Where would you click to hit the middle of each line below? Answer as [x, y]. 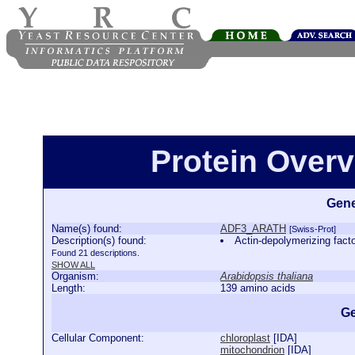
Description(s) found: [99, 240]
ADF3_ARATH [253, 229]
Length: [69, 288]
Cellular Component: [98, 338]
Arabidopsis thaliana [267, 276]
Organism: [75, 276]
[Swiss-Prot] [313, 229]
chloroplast [245, 338]
